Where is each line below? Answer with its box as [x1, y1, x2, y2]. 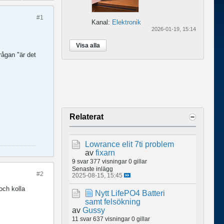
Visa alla [76, 41, 100, 49]
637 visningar [93, 215, 130, 222]
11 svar [72, 215, 91, 222]
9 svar [72, 157, 88, 164]
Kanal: [91, 18, 112, 26]
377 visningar [90, 157, 127, 164]
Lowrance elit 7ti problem [85, 139, 174, 148]
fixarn [95, 148, 115, 157]
